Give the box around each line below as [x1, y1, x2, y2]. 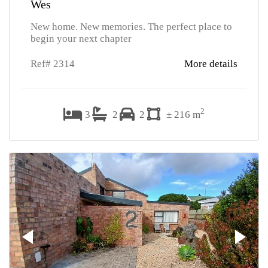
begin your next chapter [31, 33, 132, 44]
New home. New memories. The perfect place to [31, 21, 232, 32]
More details [184, 58, 237, 69]
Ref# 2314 [31, 58, 75, 69]
